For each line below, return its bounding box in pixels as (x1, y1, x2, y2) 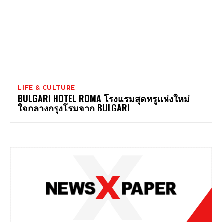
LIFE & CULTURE (18, 84, 76, 92)
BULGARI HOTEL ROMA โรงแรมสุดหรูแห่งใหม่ (18, 92, 190, 105)
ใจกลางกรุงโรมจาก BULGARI (18, 101, 130, 114)
